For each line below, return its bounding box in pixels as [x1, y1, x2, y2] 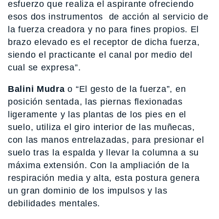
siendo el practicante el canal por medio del [8, 49, 193, 60]
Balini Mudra [8, 84, 65, 94]
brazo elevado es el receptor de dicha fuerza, [8, 37, 200, 47]
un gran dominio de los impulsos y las [8, 185, 168, 196]
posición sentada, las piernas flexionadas [8, 96, 183, 107]
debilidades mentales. [8, 198, 101, 208]
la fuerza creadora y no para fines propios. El [8, 24, 199, 34]
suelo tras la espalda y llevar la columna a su [8, 147, 199, 157]
